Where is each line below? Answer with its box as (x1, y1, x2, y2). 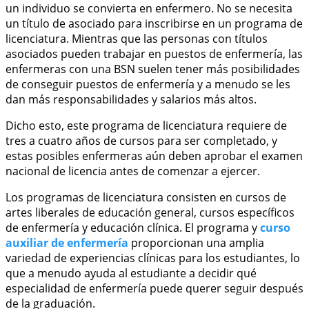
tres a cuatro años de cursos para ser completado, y (6, 133, 277, 149)
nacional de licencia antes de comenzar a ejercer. (6, 163, 260, 179)
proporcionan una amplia (128, 235, 264, 251)
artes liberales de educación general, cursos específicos (6, 205, 295, 221)
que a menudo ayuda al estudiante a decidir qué (6, 266, 257, 281)
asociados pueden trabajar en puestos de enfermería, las (6, 46, 303, 62)
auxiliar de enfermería (6, 235, 128, 251)
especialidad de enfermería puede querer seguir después (6, 281, 303, 297)
